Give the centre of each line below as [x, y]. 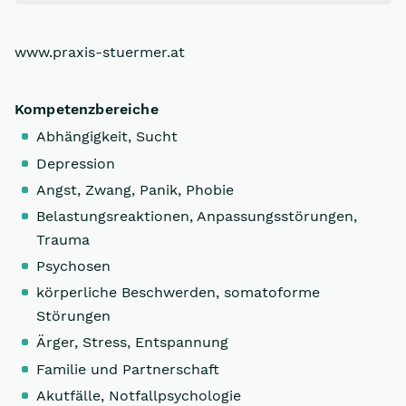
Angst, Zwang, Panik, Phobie [135, 189]
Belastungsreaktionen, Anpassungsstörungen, [197, 216]
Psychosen [73, 266]
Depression [76, 163]
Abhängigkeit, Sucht [107, 137]
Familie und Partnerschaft [128, 369]
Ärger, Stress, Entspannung [132, 343]
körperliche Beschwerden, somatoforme [178, 293]
